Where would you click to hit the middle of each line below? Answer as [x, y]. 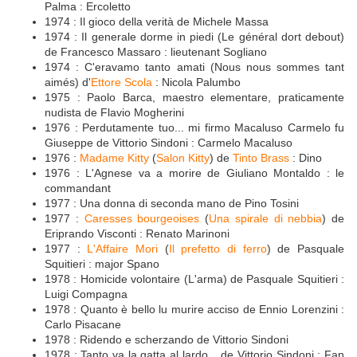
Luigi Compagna [86, 294]
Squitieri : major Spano [102, 264]
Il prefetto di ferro [218, 249]
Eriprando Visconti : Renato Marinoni [137, 234]
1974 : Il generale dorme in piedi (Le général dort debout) [194, 37]
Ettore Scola [122, 82]
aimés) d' [68, 82]
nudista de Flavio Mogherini [114, 113]
